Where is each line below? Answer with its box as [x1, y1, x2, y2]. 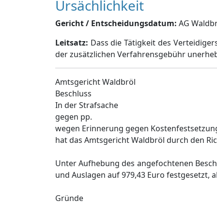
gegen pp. [55, 111, 92, 122]
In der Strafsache [55, 100, 118, 110]
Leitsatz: [55, 37, 88, 48]
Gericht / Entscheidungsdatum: [55, 18, 177, 29]
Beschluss [55, 88, 92, 99]
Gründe [55, 193, 83, 203]
